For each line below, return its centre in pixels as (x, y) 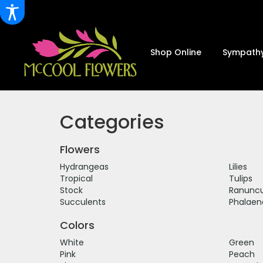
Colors (77, 225)
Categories (112, 122)
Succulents (83, 202)
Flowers (80, 149)
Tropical (76, 178)
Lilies (238, 166)
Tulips (240, 178)
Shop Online (176, 52)
